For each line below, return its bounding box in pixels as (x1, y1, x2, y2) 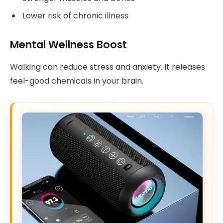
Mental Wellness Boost (10, 37, 127, 52)
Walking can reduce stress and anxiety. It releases (10, 61, 205, 73)
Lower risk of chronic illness (22, 10, 128, 22)
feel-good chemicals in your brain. (10, 75, 143, 87)
